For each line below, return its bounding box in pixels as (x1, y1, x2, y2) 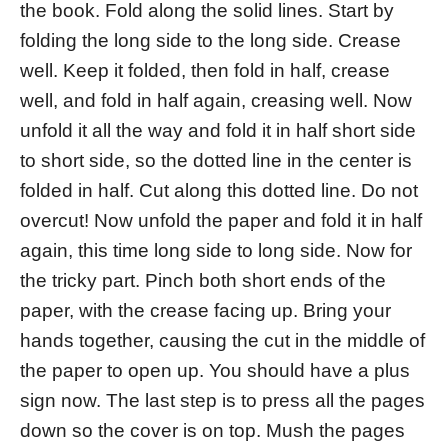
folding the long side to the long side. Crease (20, 30, 401, 52)
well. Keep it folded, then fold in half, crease (20, 60, 390, 82)
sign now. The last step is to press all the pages (20, 390, 425, 412)
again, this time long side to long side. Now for (20, 240, 412, 262)
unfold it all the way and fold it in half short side (20, 120, 416, 142)
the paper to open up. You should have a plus (20, 360, 410, 382)
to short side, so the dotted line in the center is (20, 150, 412, 172)
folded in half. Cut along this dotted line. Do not (20, 180, 418, 202)
